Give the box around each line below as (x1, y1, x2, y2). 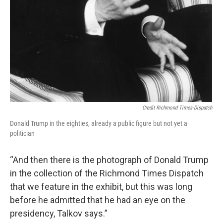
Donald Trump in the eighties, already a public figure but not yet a (10, 119, 187, 128)
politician (10, 129, 35, 138)
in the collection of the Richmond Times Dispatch (10, 168, 204, 179)
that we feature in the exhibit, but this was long (10, 181, 192, 192)
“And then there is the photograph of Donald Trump (10, 155, 209, 166)
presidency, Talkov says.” (10, 208, 108, 219)
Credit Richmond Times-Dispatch (142, 105, 212, 111)
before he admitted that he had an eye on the (10, 195, 185, 206)
